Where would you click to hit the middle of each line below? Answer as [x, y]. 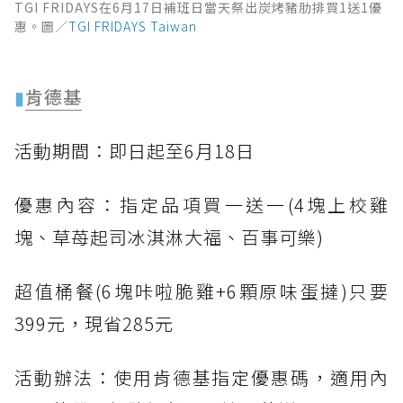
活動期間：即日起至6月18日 [134, 150]
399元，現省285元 [94, 323]
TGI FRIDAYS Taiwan [133, 26]
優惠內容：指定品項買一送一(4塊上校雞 [201, 204]
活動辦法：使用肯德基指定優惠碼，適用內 [201, 377]
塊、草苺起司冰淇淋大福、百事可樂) [169, 237]
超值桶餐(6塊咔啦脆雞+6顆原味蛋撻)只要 [201, 291]
